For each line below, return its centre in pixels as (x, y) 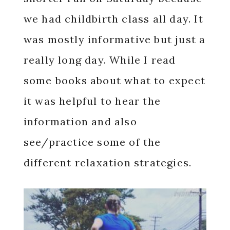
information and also (80, 121)
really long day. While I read (100, 60)
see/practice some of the (92, 142)
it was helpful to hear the (92, 101)
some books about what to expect (114, 80)
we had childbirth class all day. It (113, 19)
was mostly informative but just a (114, 39)
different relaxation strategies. (108, 162)
